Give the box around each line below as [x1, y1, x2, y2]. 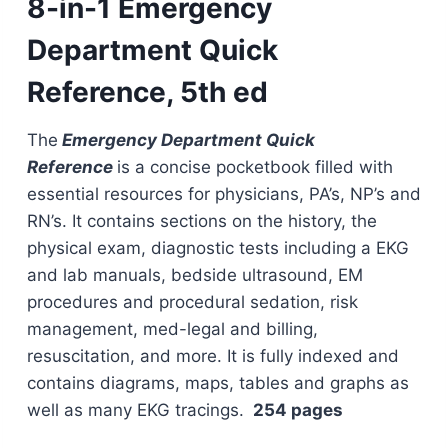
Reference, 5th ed [26, 75, 268, 110]
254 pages [248, 400, 343, 421]
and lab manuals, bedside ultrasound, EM [26, 265, 363, 286]
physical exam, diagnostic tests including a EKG [26, 238, 409, 259]
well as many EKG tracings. [26, 400, 249, 421]
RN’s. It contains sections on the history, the [26, 211, 377, 232]
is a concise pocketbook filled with [116, 157, 393, 178]
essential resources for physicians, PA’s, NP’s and [26, 184, 421, 205]
